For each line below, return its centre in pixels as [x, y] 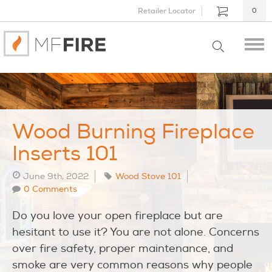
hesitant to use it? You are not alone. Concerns [136, 232]
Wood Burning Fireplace [133, 132]
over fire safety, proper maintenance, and [123, 249]
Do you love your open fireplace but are [117, 216]
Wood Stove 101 [148, 176]
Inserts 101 [65, 154]
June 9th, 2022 [55, 176]
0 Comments [50, 189]
